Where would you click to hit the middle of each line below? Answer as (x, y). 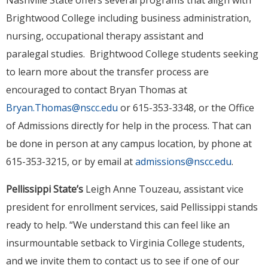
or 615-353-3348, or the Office (186, 108)
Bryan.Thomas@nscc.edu (62, 108)
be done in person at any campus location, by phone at (129, 144)
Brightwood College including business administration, (129, 18)
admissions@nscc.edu (183, 162)
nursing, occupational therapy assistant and (105, 36)
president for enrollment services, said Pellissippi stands (132, 207)
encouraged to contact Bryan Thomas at (97, 90)
